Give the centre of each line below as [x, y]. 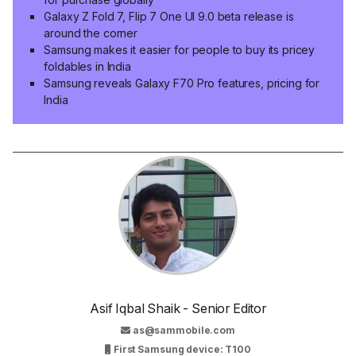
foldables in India [87, 67]
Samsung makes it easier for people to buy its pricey [180, 50]
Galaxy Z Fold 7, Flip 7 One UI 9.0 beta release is [169, 17]
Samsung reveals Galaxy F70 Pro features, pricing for [182, 83]
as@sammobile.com [184, 330]
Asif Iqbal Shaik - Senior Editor [178, 308]
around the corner [91, 33]
